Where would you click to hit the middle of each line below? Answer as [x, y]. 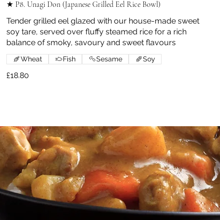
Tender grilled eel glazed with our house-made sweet [103, 21]
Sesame [110, 59]
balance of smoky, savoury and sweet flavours [91, 42]
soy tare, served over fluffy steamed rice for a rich [97, 31]
